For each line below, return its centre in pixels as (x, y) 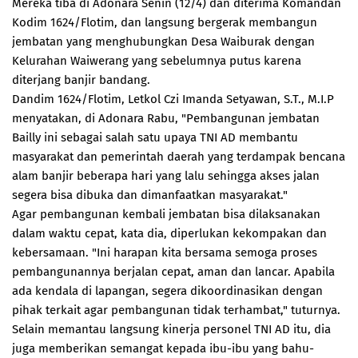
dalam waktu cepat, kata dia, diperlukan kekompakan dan (169, 233)
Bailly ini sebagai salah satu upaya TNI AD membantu (155, 137)
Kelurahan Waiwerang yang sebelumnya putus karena (157, 61)
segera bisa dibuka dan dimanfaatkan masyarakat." (150, 195)
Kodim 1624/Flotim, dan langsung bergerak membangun (165, 22)
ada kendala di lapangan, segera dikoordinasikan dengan (167, 291)
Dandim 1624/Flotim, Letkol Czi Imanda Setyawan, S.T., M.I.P (173, 99)
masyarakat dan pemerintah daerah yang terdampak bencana (179, 157)
